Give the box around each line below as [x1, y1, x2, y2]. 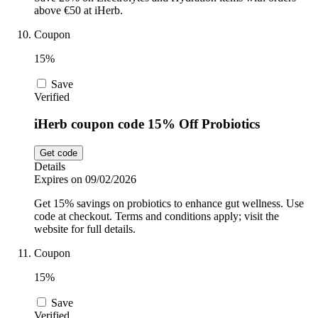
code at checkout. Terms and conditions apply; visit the [34, 209, 279, 222]
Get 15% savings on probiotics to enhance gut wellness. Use [34, 197, 304, 209]
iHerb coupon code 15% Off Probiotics [34, 116, 260, 132]
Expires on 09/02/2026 [34, 172, 136, 185]
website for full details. [34, 222, 136, 235]
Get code [40, 147, 77, 158]
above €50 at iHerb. [34, 4, 123, 16]
